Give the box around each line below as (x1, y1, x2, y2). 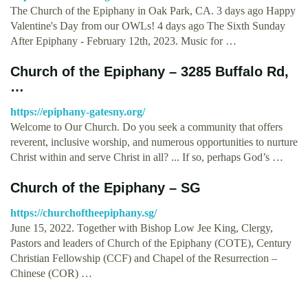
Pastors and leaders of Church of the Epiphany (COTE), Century (10, 236, 291, 249)
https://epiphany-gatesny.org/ (10, 105, 145, 118)
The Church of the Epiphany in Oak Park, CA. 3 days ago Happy (10, 4, 296, 16)
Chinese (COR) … (10, 267, 92, 279)
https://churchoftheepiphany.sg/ (10, 206, 157, 219)
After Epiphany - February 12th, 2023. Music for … (10, 34, 236, 47)
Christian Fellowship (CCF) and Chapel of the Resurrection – (10, 252, 277, 264)
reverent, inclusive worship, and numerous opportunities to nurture (10, 135, 298, 148)
